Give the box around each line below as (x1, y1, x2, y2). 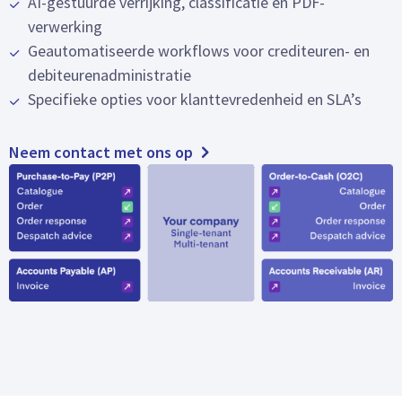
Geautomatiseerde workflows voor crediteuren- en (28, 40, 370, 62)
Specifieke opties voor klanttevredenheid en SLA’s (28, 89, 362, 110)
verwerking (28, 16, 102, 38)
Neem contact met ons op (9, 142, 193, 163)
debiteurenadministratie (28, 65, 191, 86)
